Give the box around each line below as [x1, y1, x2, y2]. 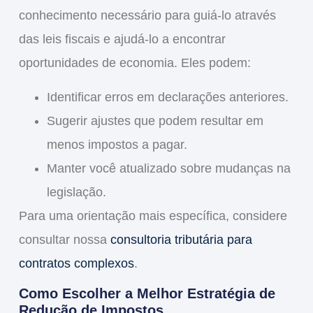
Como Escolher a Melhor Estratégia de [18, 286, 275, 302]
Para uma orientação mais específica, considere [18, 208, 287, 223]
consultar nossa [18, 232, 110, 247]
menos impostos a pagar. [46, 137, 187, 152]
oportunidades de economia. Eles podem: [18, 56, 251, 71]
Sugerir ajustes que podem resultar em [46, 113, 263, 128]
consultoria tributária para [110, 232, 252, 247]
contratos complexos [18, 256, 134, 270]
